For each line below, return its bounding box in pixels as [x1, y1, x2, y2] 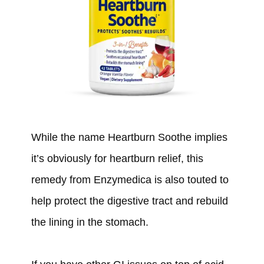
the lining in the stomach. [31, 216, 148, 229]
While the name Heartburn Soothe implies [31, 131, 227, 144]
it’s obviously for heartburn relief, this [31, 153, 203, 165]
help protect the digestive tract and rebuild [31, 195, 228, 207]
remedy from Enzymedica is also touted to [31, 174, 229, 186]
